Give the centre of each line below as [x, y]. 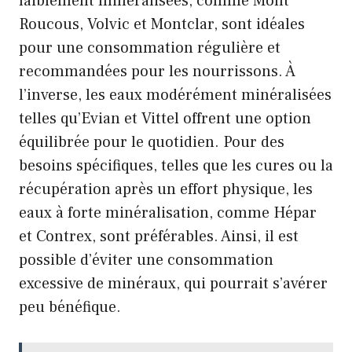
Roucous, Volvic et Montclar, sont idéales [162, 24]
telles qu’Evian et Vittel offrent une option [165, 119]
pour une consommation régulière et [150, 48]
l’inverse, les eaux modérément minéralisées [175, 95]
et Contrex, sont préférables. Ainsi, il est [159, 236]
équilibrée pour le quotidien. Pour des [152, 142]
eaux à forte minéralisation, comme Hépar [168, 213]
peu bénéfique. [70, 307]
